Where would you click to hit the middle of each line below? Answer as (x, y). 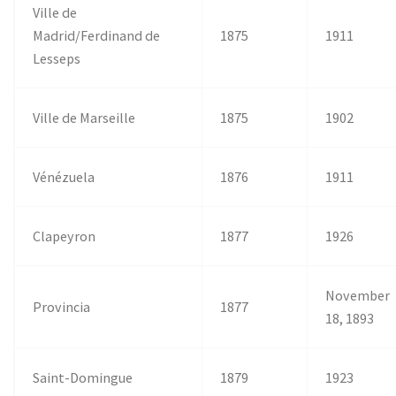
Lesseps (57, 58)
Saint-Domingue (83, 377)
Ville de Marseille (84, 117)
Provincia (62, 306)
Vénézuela (64, 176)
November (358, 295)
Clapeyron (65, 236)
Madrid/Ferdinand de (97, 35)
